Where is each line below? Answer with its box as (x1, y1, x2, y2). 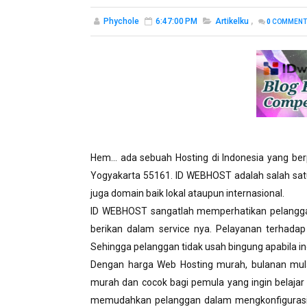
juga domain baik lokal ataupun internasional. (90, 188, 284, 199)
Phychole (103, 16, 139, 26)
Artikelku (215, 16, 249, 26)
